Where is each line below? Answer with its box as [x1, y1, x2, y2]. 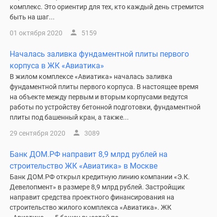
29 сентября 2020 [10, 129, 65, 137]
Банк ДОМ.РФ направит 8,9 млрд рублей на [10, 150, 168, 159]
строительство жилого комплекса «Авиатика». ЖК [10, 203, 171, 211]
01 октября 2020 [10, 29, 62, 37]
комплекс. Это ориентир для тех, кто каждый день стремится [10, 3, 204, 11]
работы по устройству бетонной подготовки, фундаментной [10, 103, 201, 111]
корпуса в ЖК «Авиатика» [10, 61, 104, 70]
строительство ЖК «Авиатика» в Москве [10, 161, 157, 170]
